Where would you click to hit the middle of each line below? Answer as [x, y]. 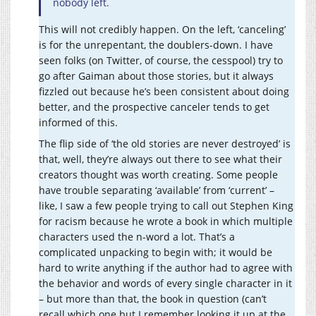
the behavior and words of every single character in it [165, 284]
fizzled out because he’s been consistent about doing [164, 92]
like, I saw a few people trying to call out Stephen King [166, 206]
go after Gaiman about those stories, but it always [156, 76]
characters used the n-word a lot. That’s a [137, 237]
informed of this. [78, 123]
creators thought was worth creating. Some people [158, 175]
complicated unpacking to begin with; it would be [156, 253]
